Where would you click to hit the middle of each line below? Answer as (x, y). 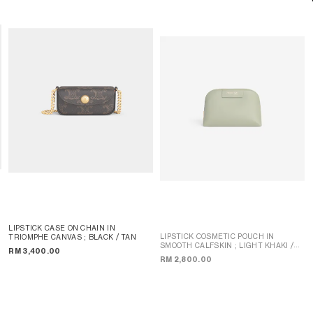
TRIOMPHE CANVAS (46, 236)
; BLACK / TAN (110, 236)
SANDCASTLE (185, 254)
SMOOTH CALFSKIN (197, 245)
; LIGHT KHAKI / (264, 245)
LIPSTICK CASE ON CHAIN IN (62, 227)
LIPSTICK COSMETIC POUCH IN (217, 236)
